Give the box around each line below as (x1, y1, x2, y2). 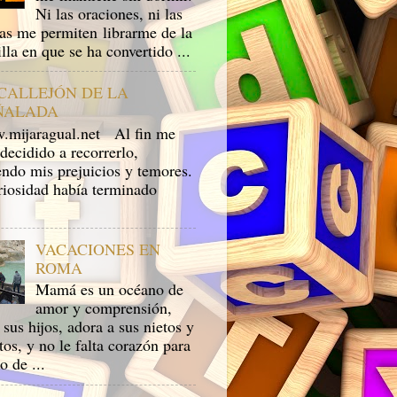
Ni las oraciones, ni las (35, 2, 183, 24)
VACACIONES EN (35, 237, 161, 260)
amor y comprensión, (35, 297, 173, 319)
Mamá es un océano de (35, 278, 184, 300)
